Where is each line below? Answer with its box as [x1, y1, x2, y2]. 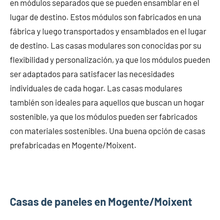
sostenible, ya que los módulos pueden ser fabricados [10, 111, 197, 121]
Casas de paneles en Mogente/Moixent [10, 194, 192, 208]
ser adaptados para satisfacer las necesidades [10, 68, 174, 79]
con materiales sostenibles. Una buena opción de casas [10, 125, 205, 136]
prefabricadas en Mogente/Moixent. [10, 139, 137, 150]
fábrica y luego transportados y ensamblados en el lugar [10, 26, 206, 36]
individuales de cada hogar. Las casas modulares [10, 82, 182, 93]
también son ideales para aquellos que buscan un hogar [10, 97, 204, 107]
